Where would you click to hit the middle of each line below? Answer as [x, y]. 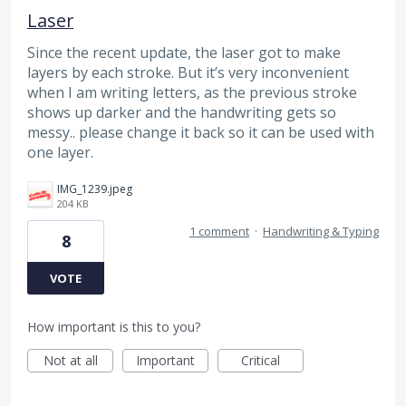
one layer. [60, 153]
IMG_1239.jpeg [95, 189]
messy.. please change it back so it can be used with [201, 133]
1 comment [219, 232]
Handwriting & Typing [321, 232]
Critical [261, 361]
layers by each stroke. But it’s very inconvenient [188, 73]
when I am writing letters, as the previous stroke [192, 93]
